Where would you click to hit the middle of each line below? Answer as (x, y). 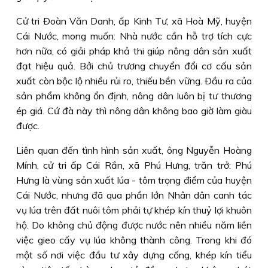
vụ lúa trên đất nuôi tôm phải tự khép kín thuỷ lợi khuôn (134, 210)
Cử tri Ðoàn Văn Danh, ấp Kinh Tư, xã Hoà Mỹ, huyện (134, 21)
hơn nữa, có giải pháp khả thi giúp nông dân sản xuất (134, 51)
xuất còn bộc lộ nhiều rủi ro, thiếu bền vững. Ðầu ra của (134, 81)
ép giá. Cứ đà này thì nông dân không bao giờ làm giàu (134, 111)
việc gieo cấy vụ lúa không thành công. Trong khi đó (134, 240)
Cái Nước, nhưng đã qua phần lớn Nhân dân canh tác (134, 195)
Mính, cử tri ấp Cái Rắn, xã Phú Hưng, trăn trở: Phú (134, 165)
